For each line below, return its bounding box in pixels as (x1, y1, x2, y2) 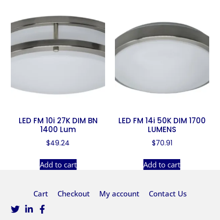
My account (99, 188, 139, 198)
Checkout (57, 188, 90, 198)
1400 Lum (40, 124, 76, 135)
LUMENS (147, 124, 176, 135)
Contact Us (149, 188, 187, 198)
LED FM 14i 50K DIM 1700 (118, 115, 206, 126)
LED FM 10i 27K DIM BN (18, 115, 98, 126)
